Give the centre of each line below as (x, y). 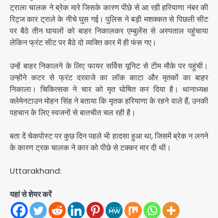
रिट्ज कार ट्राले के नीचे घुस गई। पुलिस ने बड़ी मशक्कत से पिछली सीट (109, 19)
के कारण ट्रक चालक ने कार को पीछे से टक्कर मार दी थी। (91, 148)
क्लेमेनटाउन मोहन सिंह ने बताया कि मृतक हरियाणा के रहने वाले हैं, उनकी (109, 101)
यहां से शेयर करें (31, 195)
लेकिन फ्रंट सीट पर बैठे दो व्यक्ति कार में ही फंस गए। (83, 42)
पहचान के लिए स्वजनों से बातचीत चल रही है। (73, 112)
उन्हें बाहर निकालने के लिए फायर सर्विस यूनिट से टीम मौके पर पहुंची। (109, 66)
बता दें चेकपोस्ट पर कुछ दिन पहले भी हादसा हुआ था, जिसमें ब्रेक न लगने (109, 136)
